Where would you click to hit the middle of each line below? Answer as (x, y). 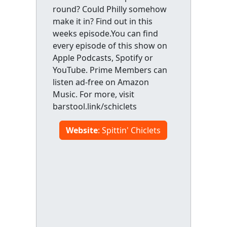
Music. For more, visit (93, 94)
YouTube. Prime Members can (110, 70)
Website (82, 130)
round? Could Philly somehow (109, 9)
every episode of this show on (110, 46)
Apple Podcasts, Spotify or (103, 58)
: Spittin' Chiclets (129, 130)
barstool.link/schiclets (94, 106)
